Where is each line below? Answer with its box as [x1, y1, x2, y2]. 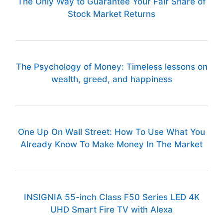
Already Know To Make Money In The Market [20, 139, 203, 150]
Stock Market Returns [68, 9, 155, 19]
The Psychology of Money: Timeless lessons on [15, 62, 208, 72]
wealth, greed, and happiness [51, 74, 172, 85]
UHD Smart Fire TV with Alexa [50, 205, 173, 215]
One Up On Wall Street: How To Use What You [18, 127, 205, 137]
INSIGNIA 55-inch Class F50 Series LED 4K [23, 192, 200, 203]
